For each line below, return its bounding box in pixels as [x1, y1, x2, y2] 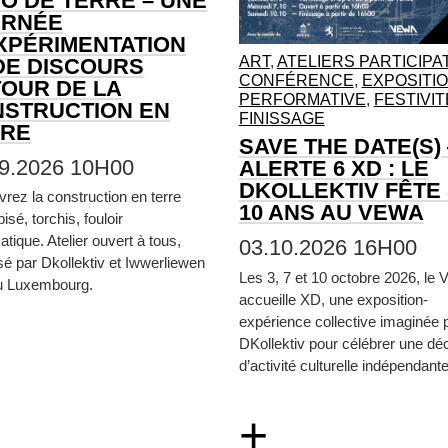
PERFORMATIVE [238, 91, 366, 109]
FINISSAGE [238, 110, 325, 128]
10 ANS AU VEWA [238, 200, 424, 226]
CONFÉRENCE [238, 72, 354, 90]
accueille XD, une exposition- [238, 290, 428, 308]
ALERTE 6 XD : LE [238, 156, 429, 182]
